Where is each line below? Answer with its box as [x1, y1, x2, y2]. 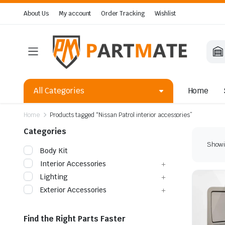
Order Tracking [101, 10, 145, 18]
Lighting [40, 172, 68, 181]
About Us [24, 10, 49, 18]
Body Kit [40, 146, 68, 155]
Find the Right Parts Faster [24, 213, 126, 223]
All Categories [34, 85, 84, 95]
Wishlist [155, 10, 176, 18]
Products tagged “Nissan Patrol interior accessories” [49, 110, 193, 119]
